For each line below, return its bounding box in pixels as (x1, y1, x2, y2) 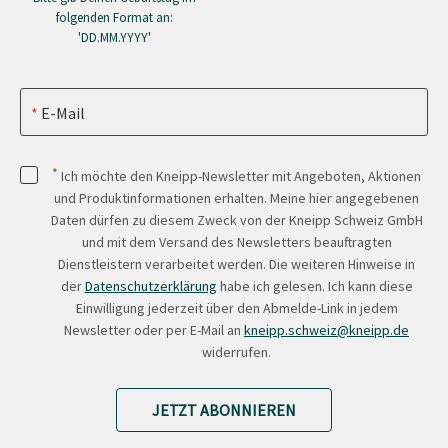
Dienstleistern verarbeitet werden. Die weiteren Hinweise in (58, 254, 415, 273)
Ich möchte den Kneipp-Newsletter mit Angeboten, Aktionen (58, 166, 421, 185)
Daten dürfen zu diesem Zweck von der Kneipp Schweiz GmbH (50, 210, 423, 229)
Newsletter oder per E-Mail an (64, 320, 244, 339)
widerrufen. (202, 342, 271, 361)
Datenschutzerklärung (84, 276, 217, 295)
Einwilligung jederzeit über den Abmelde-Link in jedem (75, 298, 398, 317)
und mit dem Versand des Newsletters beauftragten (81, 232, 392, 251)
